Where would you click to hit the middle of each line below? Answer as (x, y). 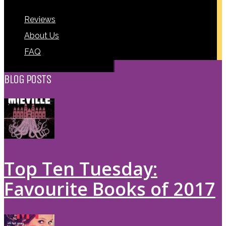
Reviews (40, 19)
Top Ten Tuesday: (81, 169)
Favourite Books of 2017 (110, 189)
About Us (42, 35)
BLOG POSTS (27, 79)
